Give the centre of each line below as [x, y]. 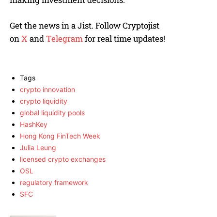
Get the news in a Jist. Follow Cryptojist [85, 25]
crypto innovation [47, 89]
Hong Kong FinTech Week [60, 136]
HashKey [34, 124]
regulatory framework [54, 182]
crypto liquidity [44, 101]
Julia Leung [38, 147]
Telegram [64, 39]
